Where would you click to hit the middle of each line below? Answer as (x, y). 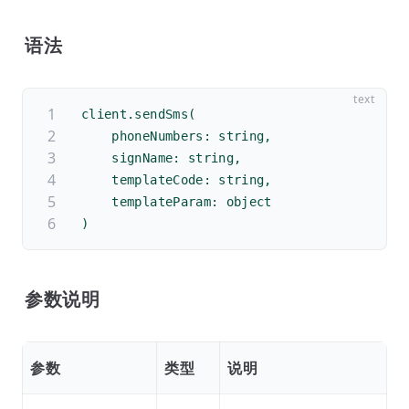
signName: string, (162, 158)
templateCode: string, (177, 180)
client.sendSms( (139, 114)
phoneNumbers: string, (177, 136)
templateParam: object (177, 202)
